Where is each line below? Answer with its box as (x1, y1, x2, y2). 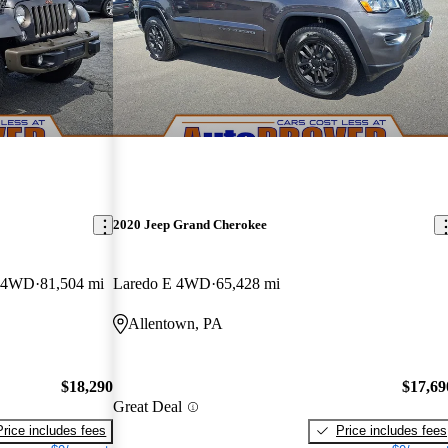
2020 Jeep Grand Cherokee (113, 217, 268, 233)
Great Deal (113, 398, 183, 416)
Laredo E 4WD (113, 275, 212, 293)
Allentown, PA (128, 315, 224, 333)
